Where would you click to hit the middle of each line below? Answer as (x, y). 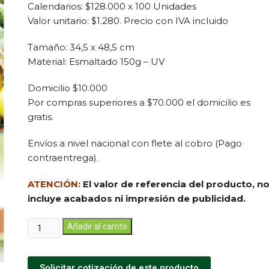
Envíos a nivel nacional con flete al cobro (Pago (135, 143)
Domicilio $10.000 (68, 88)
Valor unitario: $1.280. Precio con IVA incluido (128, 21)
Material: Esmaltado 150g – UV (96, 62)
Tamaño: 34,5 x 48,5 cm (81, 47)
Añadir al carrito (98, 226)
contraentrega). (63, 158)
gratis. (41, 117)
